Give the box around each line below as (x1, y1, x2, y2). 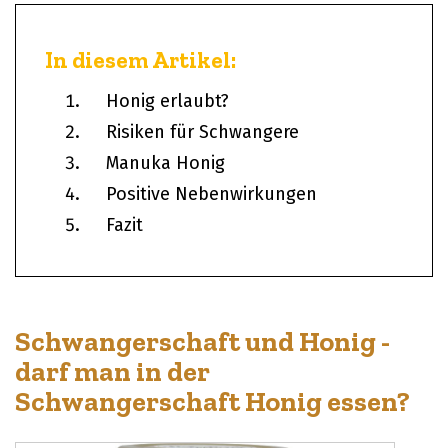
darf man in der (15, 355, 210, 389)
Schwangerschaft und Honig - (15, 325, 390, 359)
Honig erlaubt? (106, 90, 229, 113)
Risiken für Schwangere (106, 121, 299, 144)
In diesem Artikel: (45, 46, 236, 75)
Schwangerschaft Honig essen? (15, 385, 410, 419)
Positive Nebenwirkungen (106, 183, 317, 206)
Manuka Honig (106, 152, 225, 175)
